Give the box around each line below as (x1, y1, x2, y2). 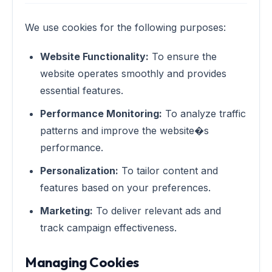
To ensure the (149, 50, 217, 63)
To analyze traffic (162, 107, 246, 120)
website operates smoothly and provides (40, 67, 226, 80)
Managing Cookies (25, 254, 139, 271)
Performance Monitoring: (40, 107, 162, 120)
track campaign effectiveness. (40, 222, 177, 234)
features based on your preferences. (40, 182, 211, 194)
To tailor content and (118, 165, 218, 177)
